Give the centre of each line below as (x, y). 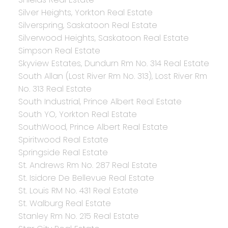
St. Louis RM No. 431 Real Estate (78, 191)
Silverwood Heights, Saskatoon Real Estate (103, 38)
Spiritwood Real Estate (63, 140)
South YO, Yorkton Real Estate (77, 115)
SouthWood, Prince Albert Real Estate (93, 127)
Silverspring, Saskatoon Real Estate (88, 25)
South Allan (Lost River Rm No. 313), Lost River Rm (112, 76)
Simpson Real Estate (59, 51)
